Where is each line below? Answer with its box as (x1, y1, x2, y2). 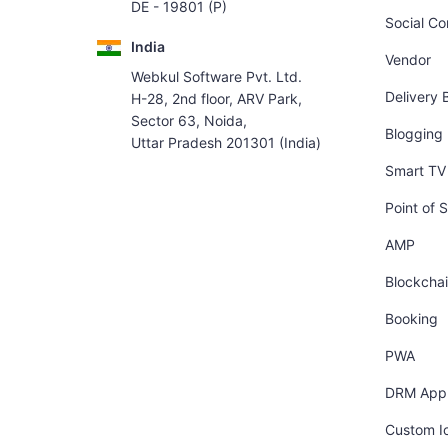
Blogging (384, 125, 443, 142)
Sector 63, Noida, (130, 112, 247, 130)
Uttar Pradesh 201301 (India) (130, 134, 321, 152)
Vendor (384, 51, 431, 68)
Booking (384, 310, 438, 327)
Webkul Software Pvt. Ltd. (130, 68, 302, 86)
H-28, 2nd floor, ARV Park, (130, 90, 302, 108)
